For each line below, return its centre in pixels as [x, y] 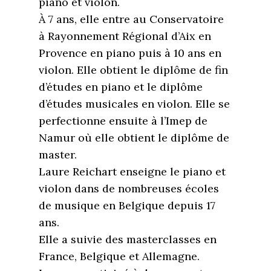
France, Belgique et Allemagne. [119, 256]
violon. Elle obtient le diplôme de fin [133, 70]
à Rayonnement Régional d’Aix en [125, 36]
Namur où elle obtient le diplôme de [134, 138]
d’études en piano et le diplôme [121, 87]
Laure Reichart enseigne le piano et [132, 171]
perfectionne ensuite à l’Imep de [123, 121]
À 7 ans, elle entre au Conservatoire [131, 19]
